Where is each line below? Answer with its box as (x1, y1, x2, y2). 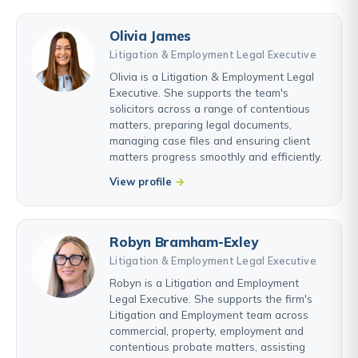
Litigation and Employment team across (109, 307, 308, 321)
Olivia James (109, 26, 192, 44)
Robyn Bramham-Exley (109, 233, 258, 250)
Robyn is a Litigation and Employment (109, 275, 299, 289)
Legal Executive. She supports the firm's (109, 291, 312, 305)
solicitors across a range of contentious (109, 101, 310, 115)
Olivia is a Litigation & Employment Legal (109, 69, 314, 83)
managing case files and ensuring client (109, 133, 310, 147)
